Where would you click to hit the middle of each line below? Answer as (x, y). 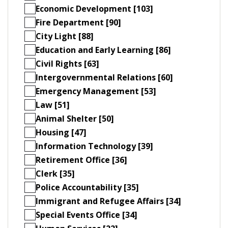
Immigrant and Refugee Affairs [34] (108, 201)
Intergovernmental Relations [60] (104, 77)
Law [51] (53, 105)
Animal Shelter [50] (75, 118)
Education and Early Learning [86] (103, 50)
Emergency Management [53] (96, 91)
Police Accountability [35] (87, 187)
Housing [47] (61, 132)
